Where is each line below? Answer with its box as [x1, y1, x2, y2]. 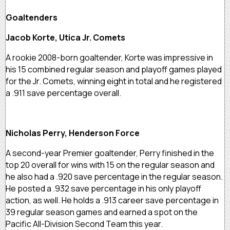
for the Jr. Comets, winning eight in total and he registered [6, 75, 222, 87]
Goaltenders [6, 11, 57, 23]
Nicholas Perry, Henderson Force [6, 127, 140, 139]
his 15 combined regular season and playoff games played [6, 63, 222, 75]
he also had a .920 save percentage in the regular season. [6, 170, 223, 182]
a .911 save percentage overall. [6, 87, 121, 99]
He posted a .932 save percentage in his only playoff [6, 182, 201, 194]
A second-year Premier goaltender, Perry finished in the [6, 147, 214, 159]
